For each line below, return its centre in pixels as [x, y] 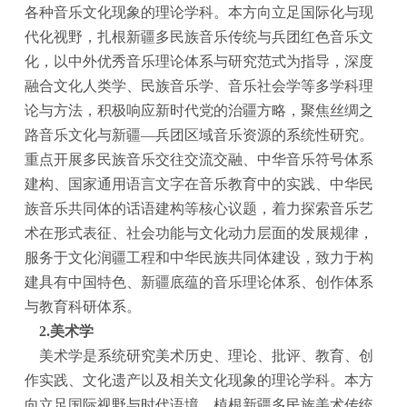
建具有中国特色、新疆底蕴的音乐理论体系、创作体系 [199, 283]
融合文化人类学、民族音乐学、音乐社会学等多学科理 [199, 86]
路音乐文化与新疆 [83, 135]
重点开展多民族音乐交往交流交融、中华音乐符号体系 [199, 160]
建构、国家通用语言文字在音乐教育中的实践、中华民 [199, 184]
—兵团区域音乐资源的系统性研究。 [258, 135]
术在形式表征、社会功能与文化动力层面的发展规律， [199, 233]
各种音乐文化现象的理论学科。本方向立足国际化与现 [199, 13]
